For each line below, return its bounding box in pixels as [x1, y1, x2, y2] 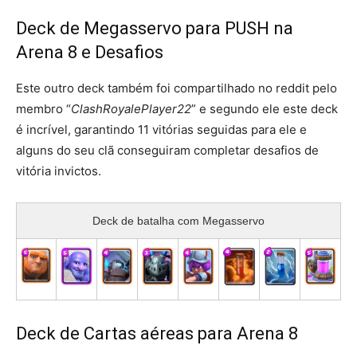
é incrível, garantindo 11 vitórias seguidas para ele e [16, 121, 307, 137]
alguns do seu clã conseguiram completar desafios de [16, 142, 319, 158]
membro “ [16, 100, 71, 116]
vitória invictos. [16, 163, 101, 178]
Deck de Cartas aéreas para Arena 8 [16, 323, 298, 343]
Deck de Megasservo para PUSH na [16, 18, 293, 38]
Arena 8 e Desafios [16, 41, 163, 62]
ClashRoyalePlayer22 [71, 100, 191, 116]
